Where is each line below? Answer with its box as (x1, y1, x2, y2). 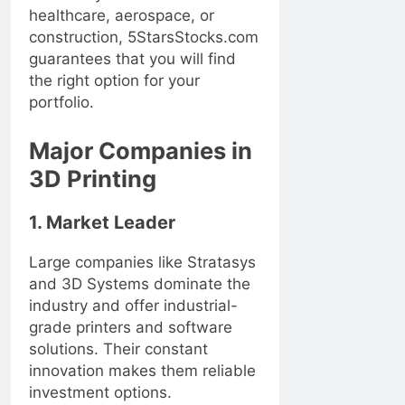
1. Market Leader (29, 211, 175, 233)
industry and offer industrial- (29, 296, 238, 315)
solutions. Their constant (29, 339, 208, 358)
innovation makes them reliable (29, 361, 256, 380)
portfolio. (29, 93, 94, 112)
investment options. (29, 382, 172, 401)
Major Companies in (29, 136, 252, 165)
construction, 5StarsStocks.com (29, 28, 259, 47)
